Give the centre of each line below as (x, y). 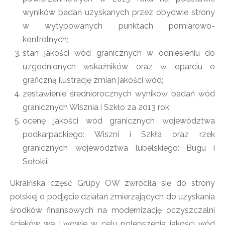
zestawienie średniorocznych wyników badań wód (119, 94)
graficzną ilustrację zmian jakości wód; (93, 80)
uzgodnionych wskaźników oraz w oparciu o (119, 67)
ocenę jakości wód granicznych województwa (119, 121)
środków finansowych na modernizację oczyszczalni (113, 210)
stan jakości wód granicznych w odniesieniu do (119, 53)
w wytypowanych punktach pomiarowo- (119, 26)
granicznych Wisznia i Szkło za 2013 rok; (97, 107)
